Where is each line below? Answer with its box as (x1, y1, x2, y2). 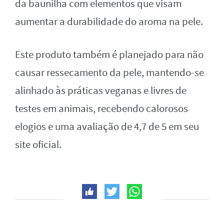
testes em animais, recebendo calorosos (15, 102, 188, 116)
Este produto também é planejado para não (15, 48, 203, 62)
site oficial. (15, 138, 61, 152)
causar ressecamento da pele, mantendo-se (15, 66, 204, 80)
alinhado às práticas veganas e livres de (15, 84, 186, 98)
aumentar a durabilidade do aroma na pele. (15, 15, 203, 29)
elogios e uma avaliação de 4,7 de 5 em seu (15, 120, 199, 134)
